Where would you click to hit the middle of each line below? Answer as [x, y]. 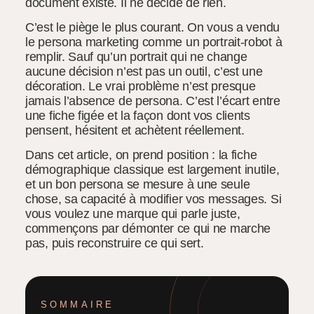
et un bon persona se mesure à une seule [138, 185]
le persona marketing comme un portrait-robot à [154, 42]
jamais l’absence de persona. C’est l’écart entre [153, 101]
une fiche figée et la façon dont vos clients [138, 115]
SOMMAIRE [78, 304]
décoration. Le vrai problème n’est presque [141, 86]
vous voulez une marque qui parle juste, [133, 214]
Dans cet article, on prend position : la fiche [141, 155]
